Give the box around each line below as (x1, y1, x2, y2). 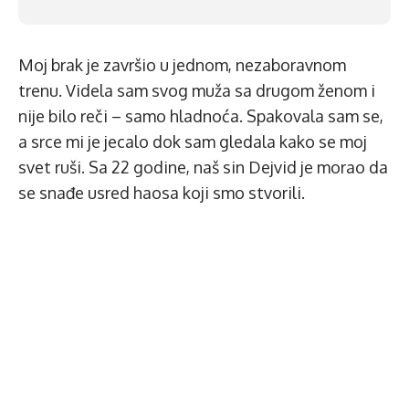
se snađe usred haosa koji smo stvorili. (18, 183, 305, 203)
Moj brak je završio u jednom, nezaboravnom (18, 55, 346, 75)
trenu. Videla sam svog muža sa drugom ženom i (18, 80, 375, 100)
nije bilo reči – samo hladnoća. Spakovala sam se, (18, 106, 383, 126)
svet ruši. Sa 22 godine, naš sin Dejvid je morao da (18, 157, 388, 177)
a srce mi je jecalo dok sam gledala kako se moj (18, 131, 367, 152)
